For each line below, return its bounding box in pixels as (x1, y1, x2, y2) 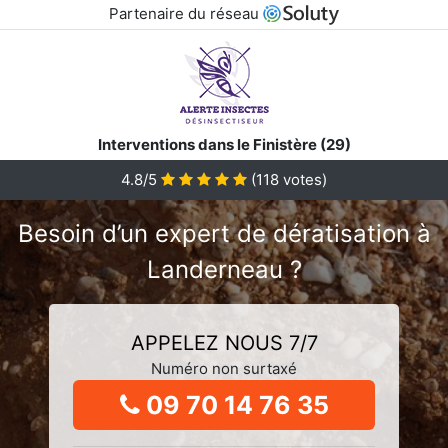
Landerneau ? (146, 254, 302, 284)
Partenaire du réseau (108, 4, 263, 23)
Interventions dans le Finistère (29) (97, 134, 351, 154)
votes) (279, 169, 327, 189)
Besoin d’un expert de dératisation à (17, 218, 431, 248)
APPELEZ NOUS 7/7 (130, 330, 318, 355)
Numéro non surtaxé (151, 358, 297, 378)
